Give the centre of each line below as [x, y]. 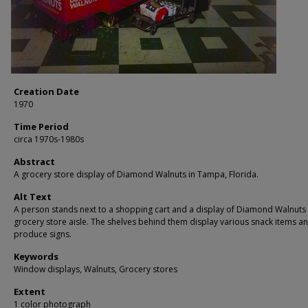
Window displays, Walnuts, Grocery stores [96, 269]
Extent [30, 292]
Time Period [41, 127]
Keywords [36, 257]
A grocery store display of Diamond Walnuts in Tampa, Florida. [136, 175]
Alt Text [33, 197]
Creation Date [46, 92]
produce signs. [43, 234]
